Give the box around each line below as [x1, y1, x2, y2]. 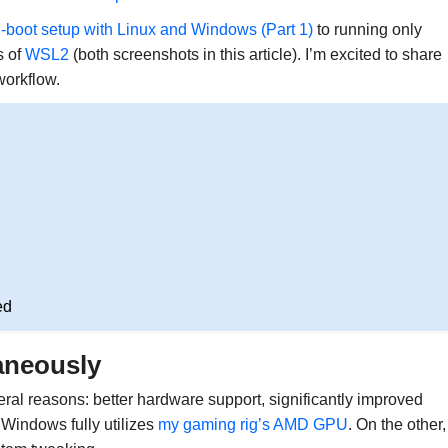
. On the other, [347, 416, 446, 434]
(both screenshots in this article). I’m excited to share [68, 46, 442, 64]
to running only [312, 21, 422, 39]
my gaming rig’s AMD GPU [157, 416, 348, 434]
